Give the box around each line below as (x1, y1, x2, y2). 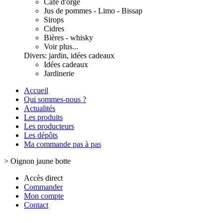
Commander (24, 183, 63, 191)
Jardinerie (44, 69, 74, 78)
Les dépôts (24, 131, 58, 139)
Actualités (24, 104, 55, 112)
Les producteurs (24, 122, 74, 130)
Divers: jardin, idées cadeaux (24, 51, 114, 60)
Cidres (44, 24, 64, 33)
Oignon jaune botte (10, 157, 71, 165)
